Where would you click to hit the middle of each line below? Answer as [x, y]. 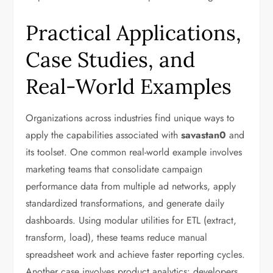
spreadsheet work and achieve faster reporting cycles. [136, 254]
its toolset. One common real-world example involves [134, 152]
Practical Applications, [134, 33]
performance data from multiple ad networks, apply [131, 186]
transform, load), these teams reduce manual [117, 237]
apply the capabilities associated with [104, 135]
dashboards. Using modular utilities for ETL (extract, [131, 220]
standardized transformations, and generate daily [125, 203]
